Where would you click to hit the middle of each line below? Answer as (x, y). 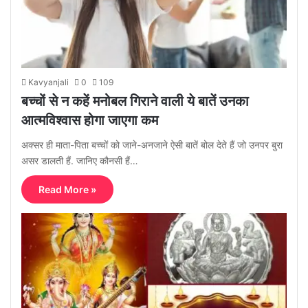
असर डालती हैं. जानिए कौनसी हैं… (80, 160)
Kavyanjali (48, 82)
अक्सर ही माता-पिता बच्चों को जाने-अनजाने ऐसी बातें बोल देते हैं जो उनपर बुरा (152, 144)
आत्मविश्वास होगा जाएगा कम (90, 120)
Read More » (67, 189)
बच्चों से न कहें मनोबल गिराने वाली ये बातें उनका (135, 101)
